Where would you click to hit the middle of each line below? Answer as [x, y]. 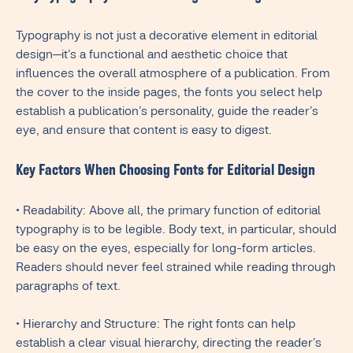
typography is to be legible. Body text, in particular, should [176, 231]
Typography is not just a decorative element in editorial [167, 37]
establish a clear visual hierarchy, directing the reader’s [169, 345]
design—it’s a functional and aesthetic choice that [152, 56]
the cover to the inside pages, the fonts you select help [169, 94]
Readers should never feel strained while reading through [176, 269]
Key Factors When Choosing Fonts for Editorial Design [165, 172]
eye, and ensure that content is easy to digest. [144, 132]
